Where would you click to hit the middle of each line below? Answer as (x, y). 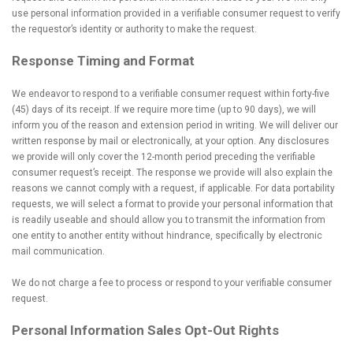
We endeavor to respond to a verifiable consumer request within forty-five (171, 94)
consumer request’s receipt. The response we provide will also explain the (172, 173)
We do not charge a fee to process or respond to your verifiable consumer (172, 283)
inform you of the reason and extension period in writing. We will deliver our (175, 125)
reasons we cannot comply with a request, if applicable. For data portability (173, 188)
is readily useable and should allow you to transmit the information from (169, 220)
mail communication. (58, 251)
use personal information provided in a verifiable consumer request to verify (176, 13)
